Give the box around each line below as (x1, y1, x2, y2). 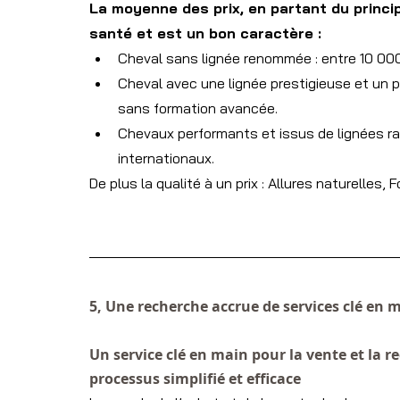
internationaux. (118, 149, 214, 168)
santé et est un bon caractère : (89, 24, 321, 43)
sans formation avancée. (118, 99, 278, 118)
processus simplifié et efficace (89, 369, 301, 389)
